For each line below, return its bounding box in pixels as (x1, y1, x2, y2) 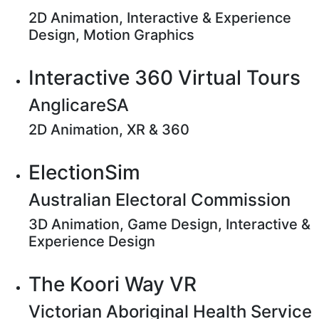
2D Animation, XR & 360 (28, 121, 189, 138)
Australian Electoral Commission (28, 189, 291, 210)
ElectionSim (28, 160, 140, 184)
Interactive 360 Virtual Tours (28, 66, 300, 90)
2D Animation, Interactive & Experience (28, 9, 291, 26)
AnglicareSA (28, 95, 129, 115)
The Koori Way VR (28, 272, 197, 296)
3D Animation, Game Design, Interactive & (28, 216, 310, 233)
